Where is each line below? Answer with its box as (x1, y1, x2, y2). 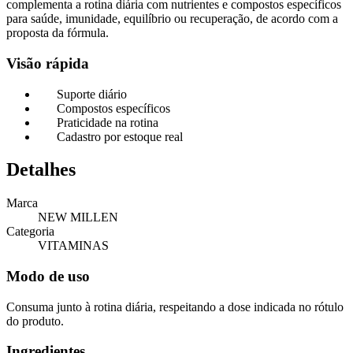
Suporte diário (57, 87, 127, 101)
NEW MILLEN (38, 210, 118, 225)
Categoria (6, 225, 54, 239)
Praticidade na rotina (57, 115, 158, 129)
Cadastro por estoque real (57, 129, 183, 143)
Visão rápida (6, 54, 89, 72)
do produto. (6, 314, 64, 328)
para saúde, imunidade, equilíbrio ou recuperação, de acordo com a (6, 12, 338, 26)
